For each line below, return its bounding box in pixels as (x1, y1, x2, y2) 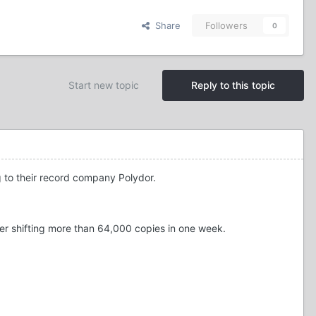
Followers (205, 20, 248, 32)
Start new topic (68, 79, 139, 92)
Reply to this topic (191, 79, 275, 92)
